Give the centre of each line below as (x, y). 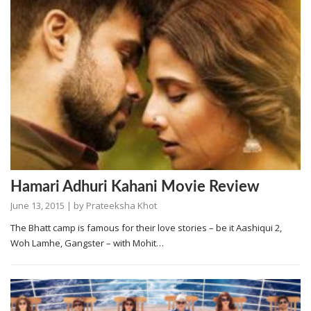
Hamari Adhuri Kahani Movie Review (135, 187)
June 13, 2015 (37, 206)
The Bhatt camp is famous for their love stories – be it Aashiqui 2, (146, 228)
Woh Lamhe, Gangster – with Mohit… (87, 243)
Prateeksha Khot (121, 206)
